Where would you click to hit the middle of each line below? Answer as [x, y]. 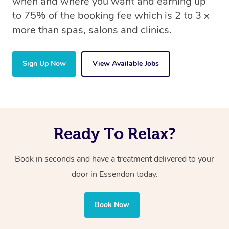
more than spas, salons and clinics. [92, 30]
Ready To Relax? [114, 134]
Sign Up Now [44, 64]
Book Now [112, 205]
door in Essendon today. [114, 175]
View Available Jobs [126, 64]
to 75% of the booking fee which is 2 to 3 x [111, 16]
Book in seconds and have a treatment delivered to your [114, 159]
